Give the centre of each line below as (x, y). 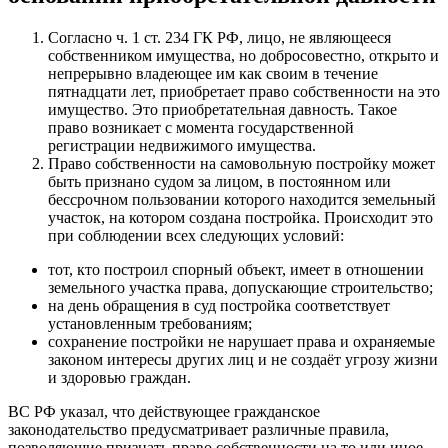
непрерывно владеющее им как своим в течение (213, 73)
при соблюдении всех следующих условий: (196, 235)
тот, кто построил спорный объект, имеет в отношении (236, 269)
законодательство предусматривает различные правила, (198, 429)
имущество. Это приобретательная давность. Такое (222, 109)
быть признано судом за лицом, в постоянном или (219, 181)
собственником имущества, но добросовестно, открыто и (243, 55)
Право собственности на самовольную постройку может (241, 163)
